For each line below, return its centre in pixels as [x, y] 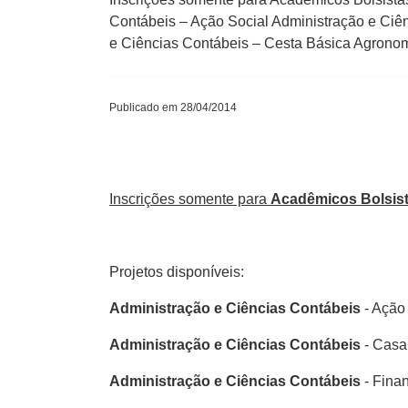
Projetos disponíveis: [177, 272]
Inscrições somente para [190, 199]
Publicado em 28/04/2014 [173, 107]
